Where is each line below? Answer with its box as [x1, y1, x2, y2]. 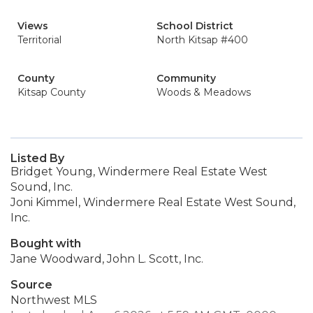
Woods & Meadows [156, 86, 251, 99]
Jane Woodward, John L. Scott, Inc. [10, 252, 203, 265]
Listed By [10, 152, 64, 165]
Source [10, 278, 52, 291]
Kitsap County [17, 86, 86, 99]
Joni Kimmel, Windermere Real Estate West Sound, [10, 196, 296, 209]
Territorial [17, 34, 61, 46]
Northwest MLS [10, 293, 97, 307]
